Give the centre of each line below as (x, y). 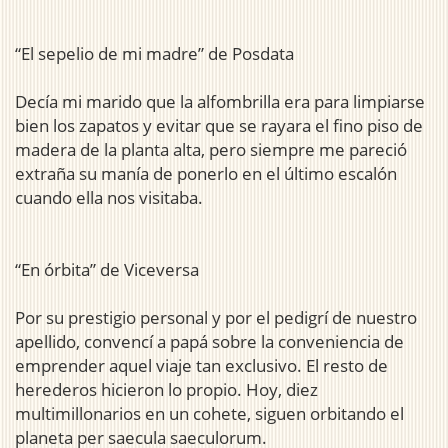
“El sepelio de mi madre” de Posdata (154, 54)
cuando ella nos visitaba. (109, 198)
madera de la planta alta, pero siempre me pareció (211, 150)
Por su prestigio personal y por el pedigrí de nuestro (216, 318)
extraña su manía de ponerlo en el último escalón (206, 174)
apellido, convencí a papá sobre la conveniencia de (209, 342)
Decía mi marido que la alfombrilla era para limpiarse (220, 102)
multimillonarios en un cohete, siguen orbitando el (209, 414)
